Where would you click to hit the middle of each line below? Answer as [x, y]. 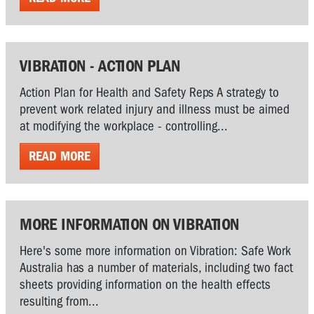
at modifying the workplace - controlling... [124, 126]
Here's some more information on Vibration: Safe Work [155, 251]
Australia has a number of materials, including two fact [156, 267]
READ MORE [60, 156]
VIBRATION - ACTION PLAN [100, 66]
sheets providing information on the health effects [145, 284]
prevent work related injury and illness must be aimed [155, 109]
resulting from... [59, 301]
